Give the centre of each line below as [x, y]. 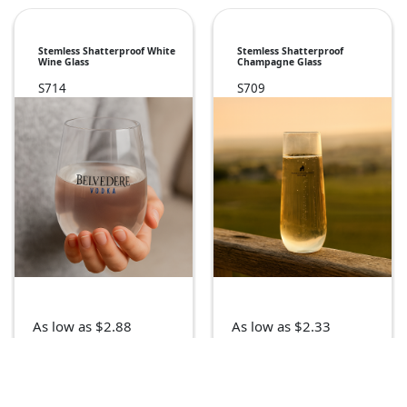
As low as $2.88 [82, 327]
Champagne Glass [279, 62]
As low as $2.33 [281, 327]
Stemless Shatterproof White [107, 51]
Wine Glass [64, 62]
